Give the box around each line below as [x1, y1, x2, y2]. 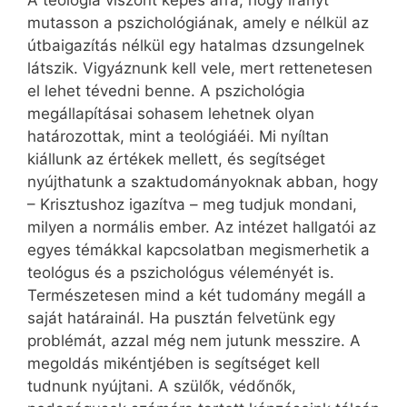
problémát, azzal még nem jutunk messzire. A [27, 332, 361, 351]
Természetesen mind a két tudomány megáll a [27, 286, 366, 305]
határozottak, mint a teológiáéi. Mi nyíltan [27, 127, 329, 146]
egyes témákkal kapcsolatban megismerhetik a [27, 241, 370, 260]
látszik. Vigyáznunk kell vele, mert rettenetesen [27, 59, 372, 78]
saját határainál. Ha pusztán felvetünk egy [27, 309, 335, 328]
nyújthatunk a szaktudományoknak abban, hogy [27, 173, 378, 192]
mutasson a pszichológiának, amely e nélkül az [27, 14, 369, 33]
